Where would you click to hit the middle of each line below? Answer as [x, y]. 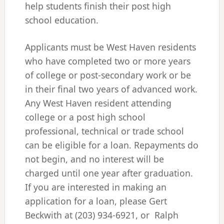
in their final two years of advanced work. [111, 89]
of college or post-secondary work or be [108, 75]
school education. [61, 20]
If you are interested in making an [95, 187]
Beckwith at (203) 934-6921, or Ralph [101, 215]
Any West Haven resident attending [98, 103]
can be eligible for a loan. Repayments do [111, 145]
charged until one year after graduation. [109, 173]
